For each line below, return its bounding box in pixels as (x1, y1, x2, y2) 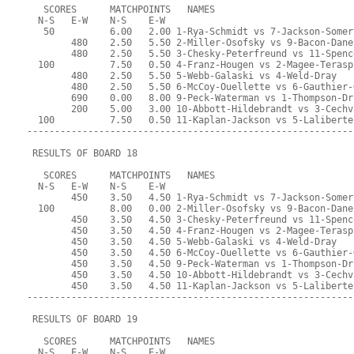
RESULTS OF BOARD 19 (27, 314, 138, 326)
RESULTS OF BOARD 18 (27, 148, 138, 160)
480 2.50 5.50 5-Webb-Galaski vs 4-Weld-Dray (27, 70, 337, 82)
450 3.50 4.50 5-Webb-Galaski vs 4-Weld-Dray (27, 236, 337, 248)
